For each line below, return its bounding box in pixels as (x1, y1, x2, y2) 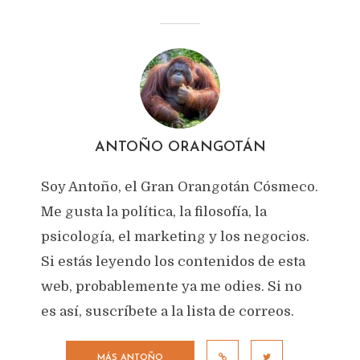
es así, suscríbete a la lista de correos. (40, 304, 294, 319)
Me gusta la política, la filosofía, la (40, 204, 267, 219)
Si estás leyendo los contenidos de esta (40, 254, 305, 269)
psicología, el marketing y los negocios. (40, 229, 309, 244)
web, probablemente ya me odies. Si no (40, 279, 302, 294)
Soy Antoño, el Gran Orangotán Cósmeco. (40, 179, 318, 194)
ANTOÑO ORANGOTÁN (94, 140, 266, 155)
